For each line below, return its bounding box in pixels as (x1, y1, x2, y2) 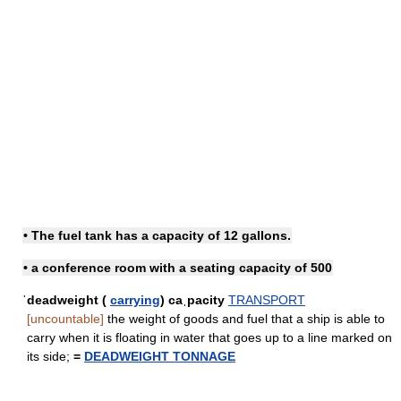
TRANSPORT (228, 293, 305, 307)
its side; (27, 349, 73, 363)
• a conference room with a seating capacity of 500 (23, 260, 332, 275)
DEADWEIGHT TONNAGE (84, 349, 235, 363)
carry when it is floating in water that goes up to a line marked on (27, 330, 392, 345)
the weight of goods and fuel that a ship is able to (104, 311, 385, 326)
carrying (110, 293, 160, 307)
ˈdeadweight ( (22, 293, 110, 307)
